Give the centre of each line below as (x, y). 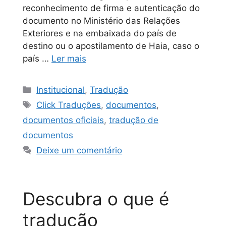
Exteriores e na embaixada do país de (100, 34)
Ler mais (69, 59)
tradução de (134, 120)
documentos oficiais (63, 120)
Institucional (61, 90)
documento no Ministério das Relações (101, 21)
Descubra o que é (96, 199)
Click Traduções (69, 105)
